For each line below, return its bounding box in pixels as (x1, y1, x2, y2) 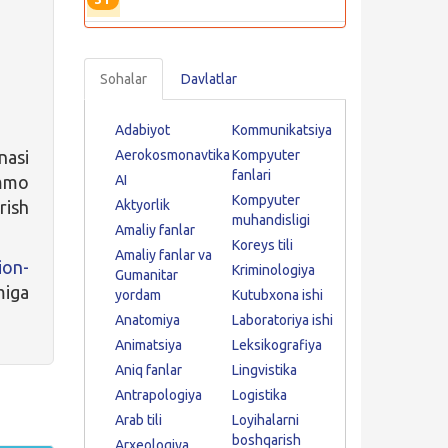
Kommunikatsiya (231, 122, 332, 138)
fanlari (231, 167, 271, 183)
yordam (114, 287, 161, 303)
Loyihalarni (231, 412, 299, 428)
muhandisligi (231, 212, 310, 228)
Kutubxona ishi (231, 287, 323, 303)
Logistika (231, 387, 287, 403)
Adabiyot (114, 122, 170, 138)
